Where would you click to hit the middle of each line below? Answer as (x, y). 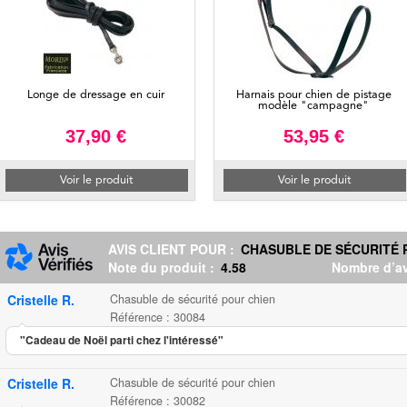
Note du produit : (163, 267)
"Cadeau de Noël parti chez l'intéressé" (122, 340)
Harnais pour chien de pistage (313, 95)
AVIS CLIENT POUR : (173, 249)
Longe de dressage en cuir (95, 95)
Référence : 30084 (158, 317)
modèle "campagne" (313, 106)
